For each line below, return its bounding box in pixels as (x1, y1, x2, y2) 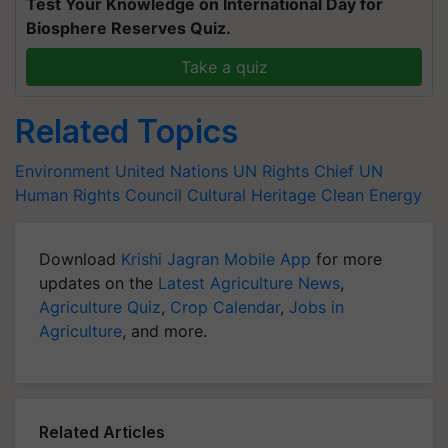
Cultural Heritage (187, 184, 316, 205)
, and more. (122, 320, 207, 341)
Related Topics (15, 111, 238, 151)
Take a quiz (180, 56, 268, 77)
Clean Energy (321, 184, 422, 205)
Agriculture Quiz (39, 296, 161, 317)
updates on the (39, 272, 158, 293)
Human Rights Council (15, 184, 182, 205)
